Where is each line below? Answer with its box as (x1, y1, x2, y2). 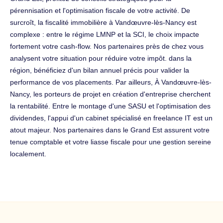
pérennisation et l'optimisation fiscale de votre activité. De (10, 6, 190, 14)
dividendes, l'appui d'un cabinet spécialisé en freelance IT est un (10, 113, 213, 122)
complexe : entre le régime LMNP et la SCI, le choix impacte (10, 30, 199, 38)
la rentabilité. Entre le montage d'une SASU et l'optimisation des (10, 102, 211, 110)
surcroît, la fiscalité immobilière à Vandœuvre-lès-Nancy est (10, 18, 197, 26)
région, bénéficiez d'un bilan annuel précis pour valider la (10, 66, 189, 74)
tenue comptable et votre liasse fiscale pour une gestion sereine (10, 137, 211, 146)
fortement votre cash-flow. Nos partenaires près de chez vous (10, 42, 204, 50)
